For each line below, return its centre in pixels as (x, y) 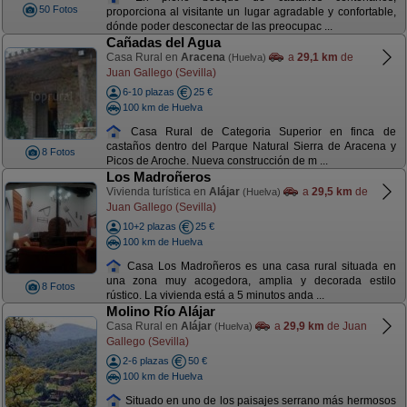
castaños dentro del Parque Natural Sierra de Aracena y (251, 147)
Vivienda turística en (157, 192)
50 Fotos (59, 9)
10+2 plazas (149, 226)
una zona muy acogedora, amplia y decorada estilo (251, 281)
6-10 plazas (148, 92)
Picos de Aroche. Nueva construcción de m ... (217, 161)
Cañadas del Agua (163, 42)
